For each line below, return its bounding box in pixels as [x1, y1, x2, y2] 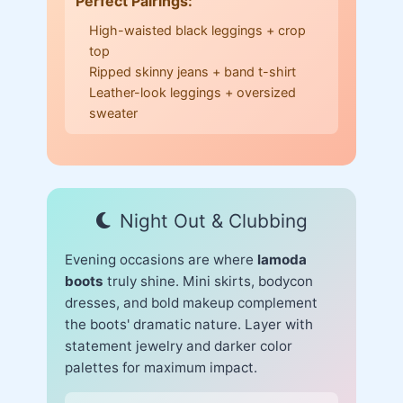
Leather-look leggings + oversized [89, 84, 296, 100]
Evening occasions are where [65, 250, 257, 268]
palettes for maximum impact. [65, 358, 257, 376]
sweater [89, 104, 138, 121]
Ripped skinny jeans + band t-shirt [89, 63, 296, 79]
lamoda [257, 250, 307, 268]
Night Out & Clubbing [119, 209, 308, 232]
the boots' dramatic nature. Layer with [65, 315, 313, 333]
